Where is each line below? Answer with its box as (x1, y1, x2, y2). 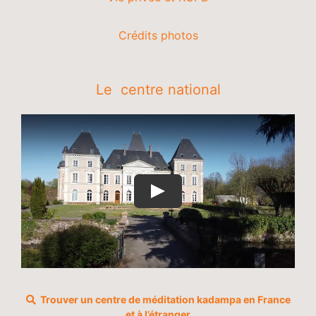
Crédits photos (118, 28, 198, 42)
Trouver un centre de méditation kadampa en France (35, 293, 291, 306)
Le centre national (95, 80, 221, 98)
